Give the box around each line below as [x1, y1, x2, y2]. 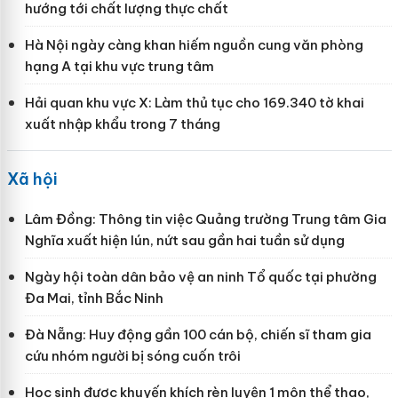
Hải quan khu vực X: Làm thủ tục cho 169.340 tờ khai [24, 93, 364, 111]
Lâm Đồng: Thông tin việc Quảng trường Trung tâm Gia [24, 210, 386, 227]
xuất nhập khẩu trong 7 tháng [24, 115, 220, 132]
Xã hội [6, 168, 58, 189]
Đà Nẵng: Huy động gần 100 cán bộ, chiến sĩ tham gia [24, 325, 371, 343]
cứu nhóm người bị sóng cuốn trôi [24, 346, 241, 364]
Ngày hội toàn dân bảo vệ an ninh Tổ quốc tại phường [24, 267, 377, 285]
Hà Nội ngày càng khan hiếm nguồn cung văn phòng [24, 36, 363, 53]
